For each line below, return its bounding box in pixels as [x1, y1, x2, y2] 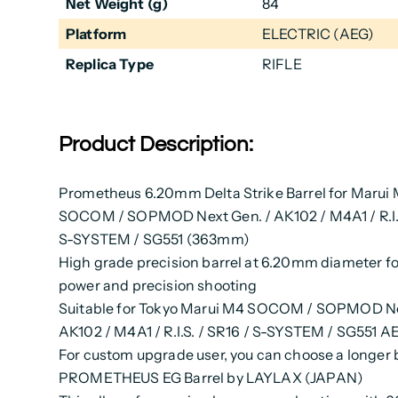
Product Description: [58, 133, 253, 156]
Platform [65, 25, 127, 44]
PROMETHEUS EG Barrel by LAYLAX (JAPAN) [58, 369, 364, 387]
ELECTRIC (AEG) [261, 25, 375, 44]
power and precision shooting [58, 276, 258, 295]
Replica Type [65, 55, 154, 74]
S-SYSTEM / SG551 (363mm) [58, 230, 250, 249]
